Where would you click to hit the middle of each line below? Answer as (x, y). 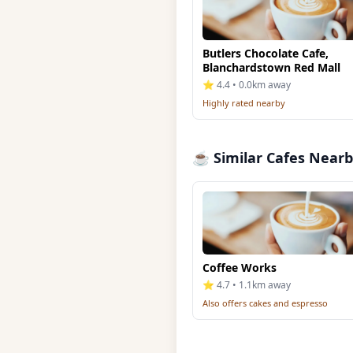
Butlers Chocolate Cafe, (266, 53)
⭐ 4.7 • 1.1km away (247, 285)
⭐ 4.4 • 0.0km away (247, 85)
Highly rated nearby (244, 103)
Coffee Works (240, 268)
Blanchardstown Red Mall (271, 67)
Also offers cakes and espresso (265, 303)
